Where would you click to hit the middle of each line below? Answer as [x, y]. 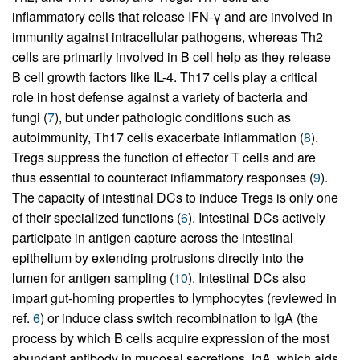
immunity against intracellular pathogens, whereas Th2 [168, 37]
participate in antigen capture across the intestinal [153, 238]
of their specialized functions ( [96, 218]
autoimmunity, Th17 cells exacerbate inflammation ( [158, 137]
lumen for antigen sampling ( [93, 278]
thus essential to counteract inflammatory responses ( [163, 178]
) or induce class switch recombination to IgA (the [179, 318]
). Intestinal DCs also [247, 278]
